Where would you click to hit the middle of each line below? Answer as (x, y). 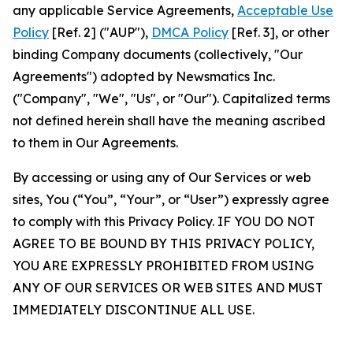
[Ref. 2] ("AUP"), (100, 32)
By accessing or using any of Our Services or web (162, 177)
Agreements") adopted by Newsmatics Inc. (144, 76)
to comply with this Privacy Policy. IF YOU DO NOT (164, 221)
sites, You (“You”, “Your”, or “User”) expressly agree (171, 199)
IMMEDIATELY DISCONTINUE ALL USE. (134, 310)
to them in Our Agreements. (95, 143)
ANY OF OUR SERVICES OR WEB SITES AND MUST (168, 288)
